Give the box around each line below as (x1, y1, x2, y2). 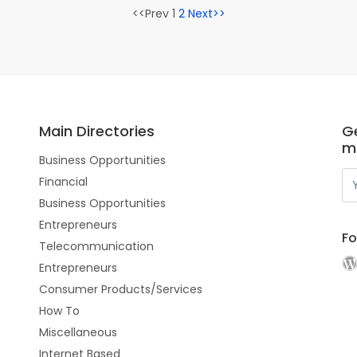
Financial (39, 174, 88, 190)
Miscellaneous (39, 324, 117, 340)
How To (39, 303, 80, 319)
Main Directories (39, 121, 155, 141)
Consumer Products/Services (39, 281, 202, 297)
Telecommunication (39, 238, 154, 254)
